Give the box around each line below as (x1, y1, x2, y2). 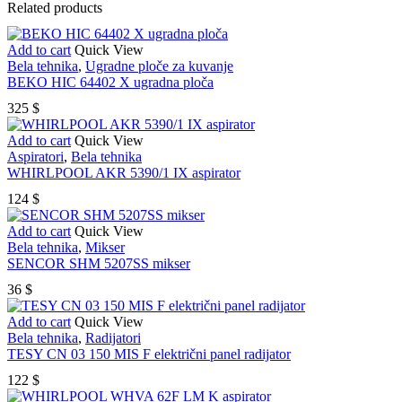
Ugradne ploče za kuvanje (85, 57, 233, 74)
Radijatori (85, 330, 141, 346)
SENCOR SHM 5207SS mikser (7, 256, 190, 272)
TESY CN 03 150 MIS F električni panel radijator (7, 346, 291, 363)
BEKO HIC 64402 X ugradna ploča (7, 74, 214, 90)
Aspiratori (7, 148, 64, 164)
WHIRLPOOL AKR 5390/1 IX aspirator (7, 164, 240, 180)
